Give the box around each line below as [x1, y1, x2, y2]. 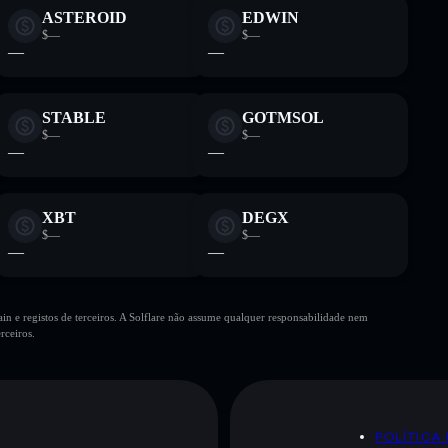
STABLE [42, 108, 106, 126]
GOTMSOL [242, 108, 324, 126]
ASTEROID [42, 8, 127, 26]
